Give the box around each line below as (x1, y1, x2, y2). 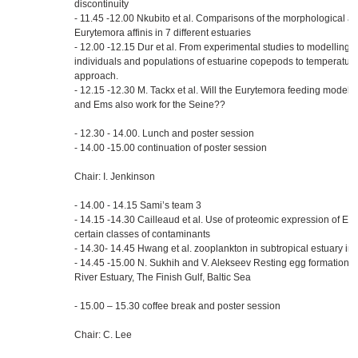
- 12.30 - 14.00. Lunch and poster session (74, 128, 254, 139)
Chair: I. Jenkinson (74, 171, 155, 182)
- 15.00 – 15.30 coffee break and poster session (74, 300, 280, 312)
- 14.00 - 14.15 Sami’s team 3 (74, 200, 201, 211)
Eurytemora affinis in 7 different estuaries (74, 27, 251, 38)
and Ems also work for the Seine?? (74, 99, 225, 110)
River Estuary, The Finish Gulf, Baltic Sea (74, 272, 251, 283)
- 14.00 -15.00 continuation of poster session (74, 142, 267, 153)
